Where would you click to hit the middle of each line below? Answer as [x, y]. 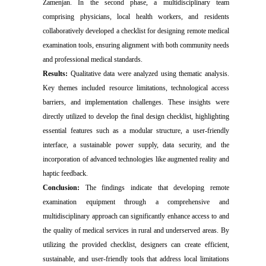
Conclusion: [64, 187]
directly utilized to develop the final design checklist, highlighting [136, 116]
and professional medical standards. [93, 59]
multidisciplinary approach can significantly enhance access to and [136, 216]
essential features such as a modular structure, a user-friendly [136, 130]
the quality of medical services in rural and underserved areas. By [136, 230]
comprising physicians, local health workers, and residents [136, 16]
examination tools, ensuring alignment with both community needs [136, 45]
